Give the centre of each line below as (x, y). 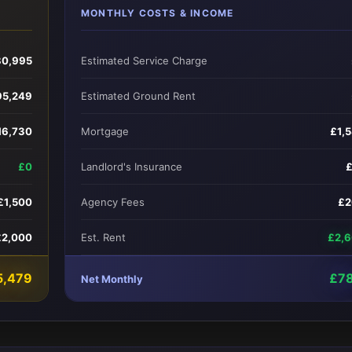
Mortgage (105, 131)
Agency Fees (113, 202)
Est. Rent (103, 237)
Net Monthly (112, 279)
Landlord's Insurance (132, 167)
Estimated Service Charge (144, 60)
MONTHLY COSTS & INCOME (158, 13)
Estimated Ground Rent (138, 96)
